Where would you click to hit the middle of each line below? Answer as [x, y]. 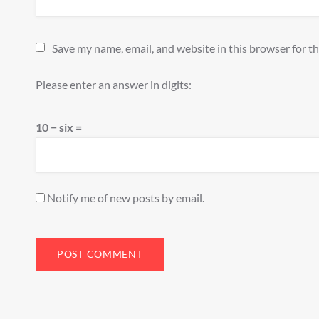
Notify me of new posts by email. [126, 198]
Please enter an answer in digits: [114, 84]
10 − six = [59, 127]
